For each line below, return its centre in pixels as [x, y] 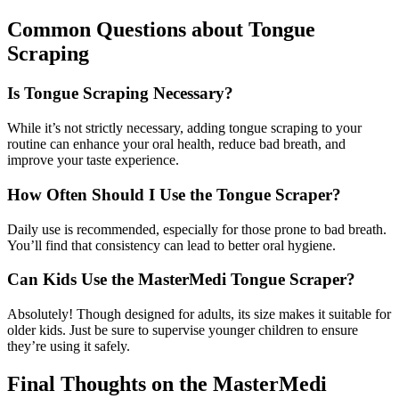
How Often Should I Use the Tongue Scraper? [174, 194]
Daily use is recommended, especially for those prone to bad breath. [197, 229]
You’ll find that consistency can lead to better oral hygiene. [171, 245]
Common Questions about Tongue [161, 30]
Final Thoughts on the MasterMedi [167, 383]
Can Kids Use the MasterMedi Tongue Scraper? [181, 280]
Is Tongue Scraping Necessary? [120, 94]
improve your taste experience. [93, 160]
